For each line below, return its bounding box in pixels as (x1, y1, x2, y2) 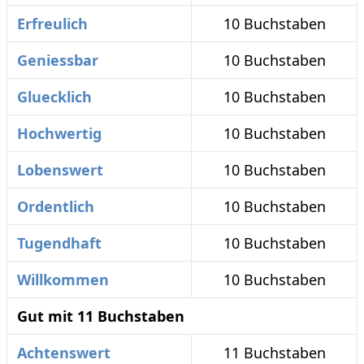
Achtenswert (17, 343, 110, 362)
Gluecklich (17, 87, 92, 106)
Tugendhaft (17, 233, 102, 253)
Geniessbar (17, 50, 98, 70)
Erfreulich (17, 14, 88, 33)
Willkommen (17, 270, 109, 289)
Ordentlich (17, 197, 94, 216)
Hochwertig (17, 123, 102, 143)
